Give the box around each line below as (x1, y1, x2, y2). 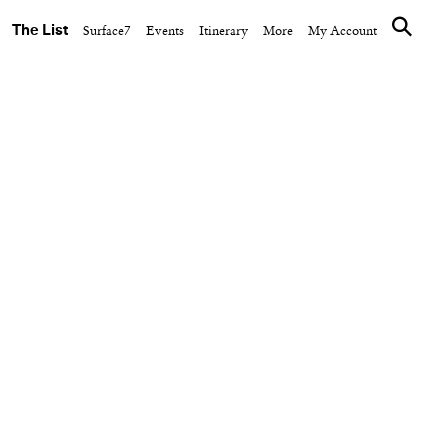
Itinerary (199, 25, 248, 38)
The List (12, 23, 68, 38)
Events (146, 25, 184, 38)
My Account (308, 25, 377, 38)
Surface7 (83, 25, 131, 38)
